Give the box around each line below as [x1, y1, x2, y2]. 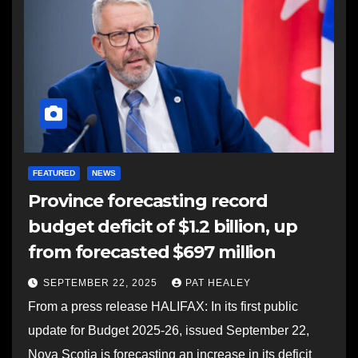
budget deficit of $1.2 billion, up [28, 216, 297, 237]
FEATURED [33, 169, 75, 177]
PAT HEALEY [185, 277, 251, 288]
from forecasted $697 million [28, 241, 276, 263]
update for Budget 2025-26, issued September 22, [28, 324, 309, 337]
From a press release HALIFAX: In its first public [28, 300, 298, 313]
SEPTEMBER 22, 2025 [43, 277, 161, 288]
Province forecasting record [28, 190, 268, 212]
